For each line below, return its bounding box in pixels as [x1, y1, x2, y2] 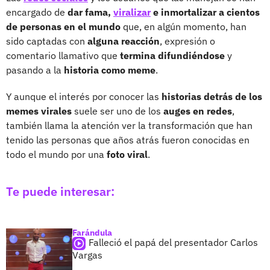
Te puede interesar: [6, 183, 115, 199]
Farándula [72, 227, 112, 238]
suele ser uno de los [72, 104, 161, 117]
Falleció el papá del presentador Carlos [89, 236, 258, 248]
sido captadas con [6, 34, 87, 47]
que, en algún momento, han [121, 20, 246, 33]
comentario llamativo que [6, 49, 118, 61]
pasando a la [6, 63, 64, 76]
